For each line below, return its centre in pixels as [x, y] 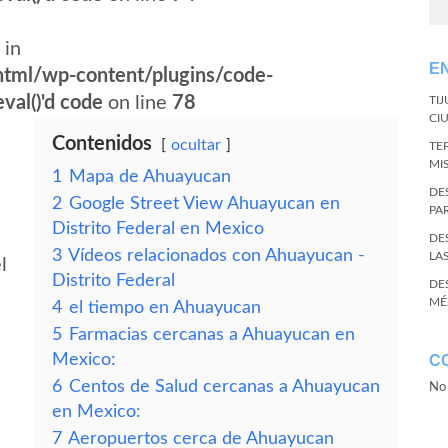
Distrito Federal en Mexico [158, 228]
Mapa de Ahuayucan [150, 176]
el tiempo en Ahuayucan [165, 307]
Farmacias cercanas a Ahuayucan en [212, 334]
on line [137, 103]
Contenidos [102, 144]
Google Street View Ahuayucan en [204, 203]
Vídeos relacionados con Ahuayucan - [216, 255]
